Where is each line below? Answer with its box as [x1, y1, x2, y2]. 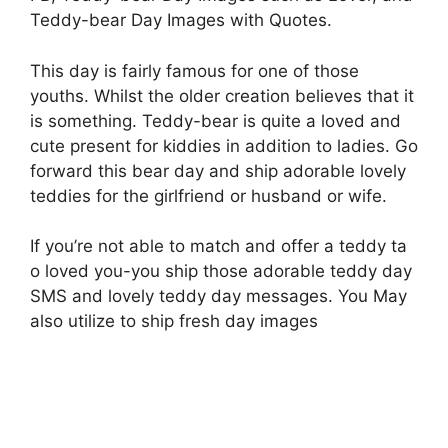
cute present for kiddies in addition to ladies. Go [30, 135, 418, 156]
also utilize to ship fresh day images [30, 311, 318, 332]
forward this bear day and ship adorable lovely [30, 160, 406, 181]
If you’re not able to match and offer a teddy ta [30, 236, 407, 257]
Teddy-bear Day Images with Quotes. [30, 10, 332, 31]
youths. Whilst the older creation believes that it [30, 85, 414, 106]
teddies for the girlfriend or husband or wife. [30, 185, 387, 206]
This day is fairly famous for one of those [30, 60, 359, 81]
